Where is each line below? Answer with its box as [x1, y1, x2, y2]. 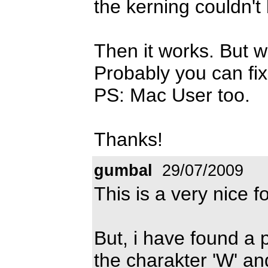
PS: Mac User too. [94, 84, 250, 106]
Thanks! [94, 128, 163, 150]
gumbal [94, 161, 153, 179]
